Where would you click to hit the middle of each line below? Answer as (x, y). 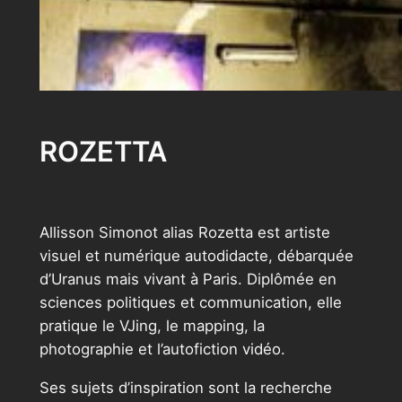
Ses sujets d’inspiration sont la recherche (185, 387)
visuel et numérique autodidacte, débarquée (196, 256)
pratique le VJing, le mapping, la (152, 326)
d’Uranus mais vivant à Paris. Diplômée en (188, 280)
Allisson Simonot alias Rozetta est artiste (184, 233)
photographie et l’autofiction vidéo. (162, 350)
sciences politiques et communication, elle (190, 303)
